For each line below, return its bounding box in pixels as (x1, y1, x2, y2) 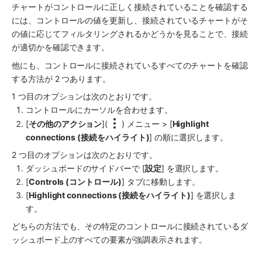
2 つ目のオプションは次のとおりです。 (12, 149, 157, 160)
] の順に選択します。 (149, 132, 228, 142)
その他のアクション (28, 118, 102, 129)
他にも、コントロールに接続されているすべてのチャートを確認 (12, 60, 248, 70)
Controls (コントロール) (28, 176, 122, 187)
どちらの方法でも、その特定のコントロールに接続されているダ (12, 221, 248, 232)
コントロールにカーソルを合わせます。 (26, 104, 173, 115)
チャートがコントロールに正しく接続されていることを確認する (12, 2, 248, 12)
